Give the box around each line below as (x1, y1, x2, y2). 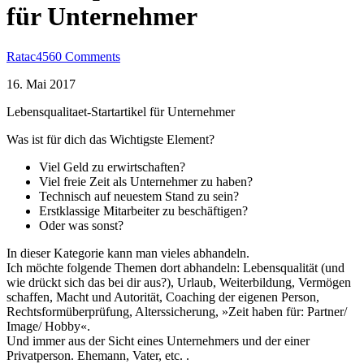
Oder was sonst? (39, 218, 123, 232)
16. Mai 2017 (6, 76, 76, 91)
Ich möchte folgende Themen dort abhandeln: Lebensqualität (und (6, 260, 344, 275)
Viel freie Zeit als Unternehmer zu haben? (39, 174, 253, 188)
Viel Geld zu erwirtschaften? (39, 159, 185, 174)
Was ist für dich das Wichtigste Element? (6, 132, 214, 146)
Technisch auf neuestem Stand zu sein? (39, 188, 239, 203)
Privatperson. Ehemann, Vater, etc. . (6, 348, 189, 362)
